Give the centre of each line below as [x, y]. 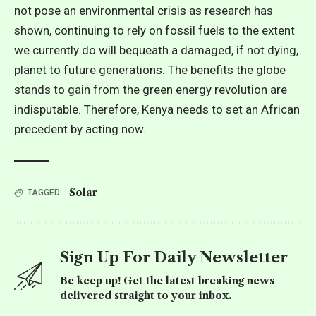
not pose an [47, 11]
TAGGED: [45, 193]
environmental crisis [133, 11]
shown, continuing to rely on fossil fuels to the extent [154, 30]
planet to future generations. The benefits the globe [150, 70]
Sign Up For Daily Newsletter [174, 257]
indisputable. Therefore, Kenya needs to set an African [157, 109]
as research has [230, 11]
